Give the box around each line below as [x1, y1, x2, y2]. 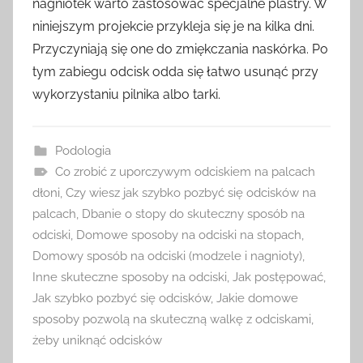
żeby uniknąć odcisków [32, 332, 162, 348]
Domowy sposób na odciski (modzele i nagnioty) [32, 248, 302, 263]
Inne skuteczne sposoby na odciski [32, 269, 227, 284]
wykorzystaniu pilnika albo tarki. [32, 86, 220, 102]
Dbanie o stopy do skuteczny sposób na [82, 206, 305, 221]
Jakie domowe [216, 290, 298, 305]
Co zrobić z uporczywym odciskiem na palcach [54, 164, 315, 179]
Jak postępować [233, 269, 323, 284]
